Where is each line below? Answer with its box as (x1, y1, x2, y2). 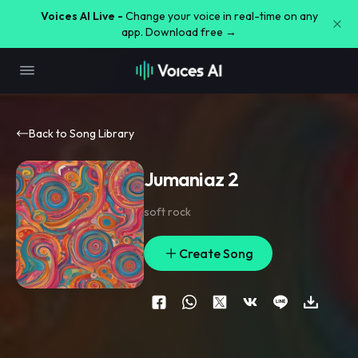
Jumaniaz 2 (144, 167, 238, 191)
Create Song (179, 245, 253, 261)
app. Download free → (121, 25, 237, 39)
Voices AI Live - (40, 9, 123, 23)
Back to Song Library (29, 126, 134, 141)
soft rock (144, 205, 191, 219)
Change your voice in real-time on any (125, 9, 318, 23)
